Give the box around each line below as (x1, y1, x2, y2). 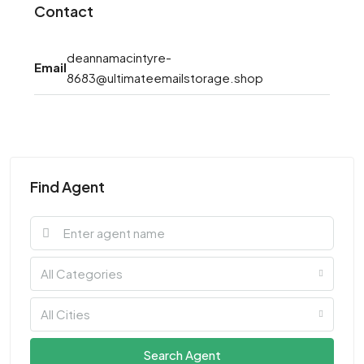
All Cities (41, 305, 90, 322)
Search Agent (143, 346, 221, 362)
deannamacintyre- (67, 49, 171, 65)
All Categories (41, 265, 123, 281)
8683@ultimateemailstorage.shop (67, 69, 263, 85)
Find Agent (30, 176, 105, 196)
